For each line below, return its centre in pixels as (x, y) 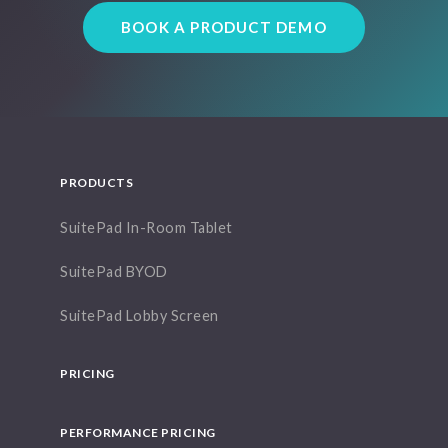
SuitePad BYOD (114, 272)
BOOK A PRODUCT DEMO (224, 27)
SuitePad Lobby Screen (139, 316)
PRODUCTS (96, 183)
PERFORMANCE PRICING (138, 433)
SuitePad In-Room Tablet (146, 228)
